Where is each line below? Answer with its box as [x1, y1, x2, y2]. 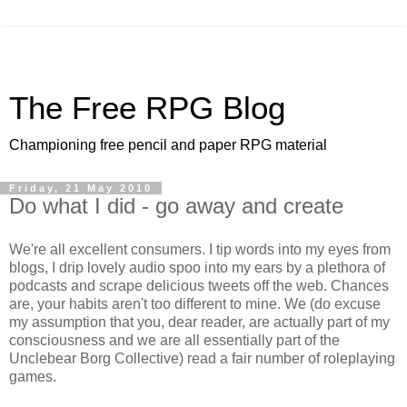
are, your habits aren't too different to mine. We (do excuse [9, 295, 381, 312]
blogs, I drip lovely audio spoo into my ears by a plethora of [9, 259, 385, 275]
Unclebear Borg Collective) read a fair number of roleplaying [9, 350, 395, 366]
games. [9, 368, 56, 384]
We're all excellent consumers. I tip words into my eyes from [9, 241, 391, 257]
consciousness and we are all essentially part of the [9, 332, 340, 348]
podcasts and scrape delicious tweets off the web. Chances [9, 277, 389, 293]
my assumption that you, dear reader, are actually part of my [9, 313, 390, 330]
